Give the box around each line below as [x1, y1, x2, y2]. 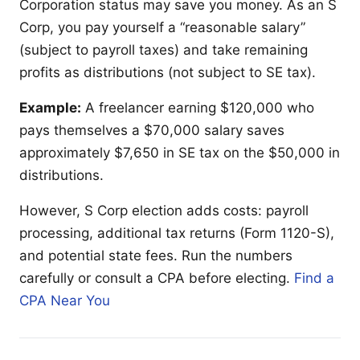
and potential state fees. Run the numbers [19, 247, 292, 264]
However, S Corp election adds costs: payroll [19, 202, 309, 219]
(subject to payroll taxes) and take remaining [19, 41, 308, 58]
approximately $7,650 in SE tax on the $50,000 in [19, 144, 340, 161]
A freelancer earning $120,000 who [81, 99, 314, 116]
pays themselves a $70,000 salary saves [19, 121, 284, 138]
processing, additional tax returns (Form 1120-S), [19, 224, 334, 241]
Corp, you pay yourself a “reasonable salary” [19, 18, 305, 35]
